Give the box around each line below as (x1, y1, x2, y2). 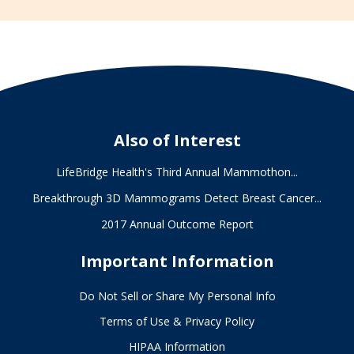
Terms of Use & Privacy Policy (100, 313, 254, 329)
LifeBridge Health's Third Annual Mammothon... (56, 164, 298, 179)
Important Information (80, 250, 274, 272)
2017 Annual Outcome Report (100, 216, 254, 232)
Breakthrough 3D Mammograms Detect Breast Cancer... (32, 190, 322, 205)
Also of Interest (113, 129, 241, 151)
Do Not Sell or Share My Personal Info (78, 288, 276, 303)
